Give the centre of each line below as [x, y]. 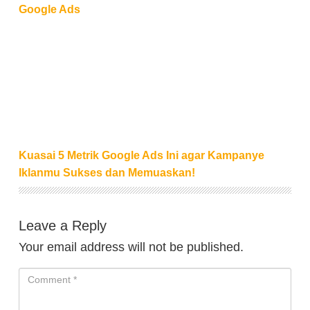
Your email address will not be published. [131, 247]
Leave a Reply [63, 226]
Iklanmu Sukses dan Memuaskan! [107, 173]
